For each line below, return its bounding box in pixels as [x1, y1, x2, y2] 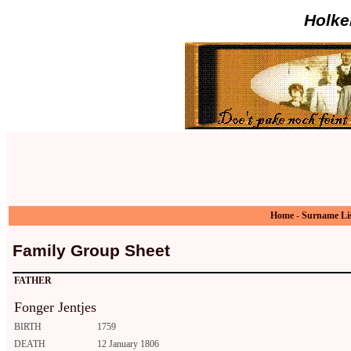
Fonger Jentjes [14, 299, 96, 316]
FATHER [14, 275, 52, 287]
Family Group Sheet [13, 241, 170, 260]
